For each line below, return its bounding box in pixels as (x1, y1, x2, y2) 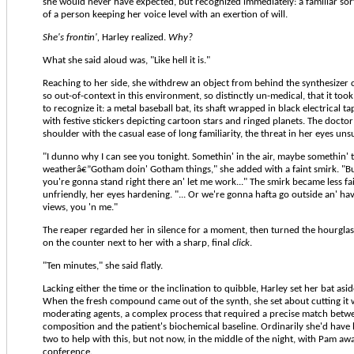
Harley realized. (100, 32, 168, 43)
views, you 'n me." (43, 201, 118, 213)
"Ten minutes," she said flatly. (43, 260, 163, 271)
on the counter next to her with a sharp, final (43, 237, 232, 248)
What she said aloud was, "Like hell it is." (43, 55, 210, 66)
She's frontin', (43, 32, 100, 43)
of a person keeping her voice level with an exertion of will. (43, 9, 288, 20)
